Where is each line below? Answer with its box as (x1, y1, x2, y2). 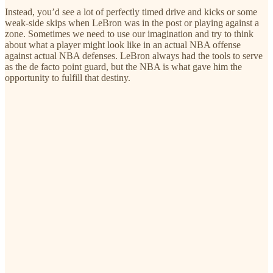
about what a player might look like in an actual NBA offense (5, 39, 241, 50)
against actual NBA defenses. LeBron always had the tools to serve (5, 50, 263, 61)
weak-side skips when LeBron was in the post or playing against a (5, 17, 259, 28)
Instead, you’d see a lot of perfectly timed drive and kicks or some (5, 6, 257, 17)
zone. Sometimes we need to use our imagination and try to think (5, 28, 253, 39)
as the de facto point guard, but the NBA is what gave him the (5, 61, 242, 72)
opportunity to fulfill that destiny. (5, 72, 130, 83)
